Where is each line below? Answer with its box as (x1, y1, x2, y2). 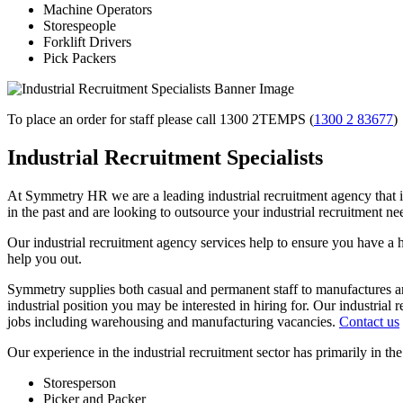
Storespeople (43, 18, 116, 34)
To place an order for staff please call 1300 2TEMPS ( (7, 112, 314, 128)
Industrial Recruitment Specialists (7, 146, 323, 170)
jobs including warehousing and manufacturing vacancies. (7, 314, 339, 330)
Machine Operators (43, 2, 152, 18)
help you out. (7, 251, 82, 267)
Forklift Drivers (43, 34, 131, 50)
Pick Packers (43, 50, 116, 67)
